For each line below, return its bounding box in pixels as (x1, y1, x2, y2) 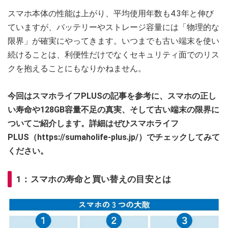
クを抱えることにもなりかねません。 (8, 64, 146, 74)
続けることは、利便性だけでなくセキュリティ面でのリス (8, 50, 219, 60)
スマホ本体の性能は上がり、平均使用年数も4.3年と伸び (8, 9, 214, 19)
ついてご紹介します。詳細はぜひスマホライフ (8, 119, 179, 129)
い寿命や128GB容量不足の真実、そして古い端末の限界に (8, 105, 219, 115)
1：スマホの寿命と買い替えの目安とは (16, 174, 172, 185)
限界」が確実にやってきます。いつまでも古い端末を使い (8, 36, 219, 46)
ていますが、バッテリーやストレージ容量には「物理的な (8, 22, 219, 33)
